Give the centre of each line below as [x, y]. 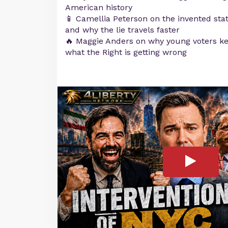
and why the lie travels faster [122, 30]
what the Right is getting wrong [126, 52]
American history [99, 7]
